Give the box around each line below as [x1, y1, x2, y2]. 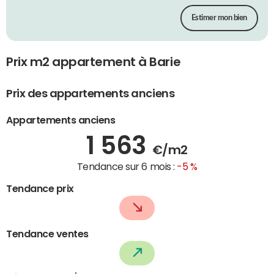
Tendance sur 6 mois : [76, 161, 177, 171]
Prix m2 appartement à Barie [6, 56, 181, 68]
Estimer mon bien [191, 14, 247, 23]
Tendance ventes [6, 228, 89, 239]
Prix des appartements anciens [6, 87, 175, 99]
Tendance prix [6, 183, 74, 193]
